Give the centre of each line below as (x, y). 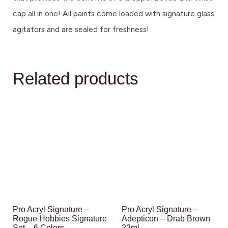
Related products (76, 78)
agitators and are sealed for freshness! (81, 29)
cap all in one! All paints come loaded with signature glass (113, 13)
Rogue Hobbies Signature (60, 219)
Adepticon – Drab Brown (166, 219)
